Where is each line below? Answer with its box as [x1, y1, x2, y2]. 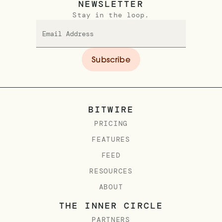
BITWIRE [88, 103, 134, 115]
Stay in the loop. [72, 10, 150, 19]
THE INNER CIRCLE [58, 199, 164, 212]
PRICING [94, 118, 128, 128]
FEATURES [92, 134, 130, 144]
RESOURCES [89, 166, 133, 175]
